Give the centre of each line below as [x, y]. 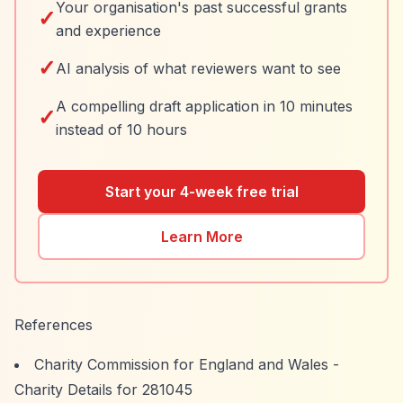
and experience [108, 31]
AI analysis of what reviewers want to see [198, 68]
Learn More [201, 237]
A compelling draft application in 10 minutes [204, 106]
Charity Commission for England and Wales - [187, 364]
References [54, 325]
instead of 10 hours [121, 130]
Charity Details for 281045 [103, 390]
